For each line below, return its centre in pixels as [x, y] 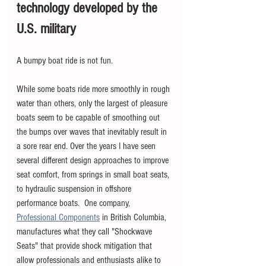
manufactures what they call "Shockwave [85, 231]
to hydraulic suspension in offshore [75, 189]
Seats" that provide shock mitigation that [85, 246]
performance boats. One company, [75, 203]
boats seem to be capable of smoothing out [89, 117]
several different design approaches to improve [94, 160]
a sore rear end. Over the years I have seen [87, 146]
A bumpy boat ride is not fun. [67, 60]
